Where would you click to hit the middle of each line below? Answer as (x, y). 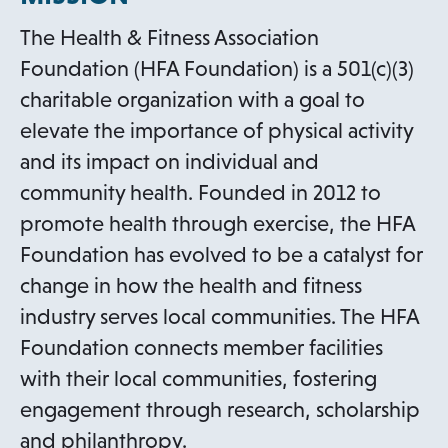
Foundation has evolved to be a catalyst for (221, 255)
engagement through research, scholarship (220, 410)
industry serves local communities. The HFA (219, 317)
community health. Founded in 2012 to (200, 193)
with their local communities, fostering (198, 379)
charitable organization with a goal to (192, 100)
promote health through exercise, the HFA (217, 224)
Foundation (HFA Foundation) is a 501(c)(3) (217, 69)
